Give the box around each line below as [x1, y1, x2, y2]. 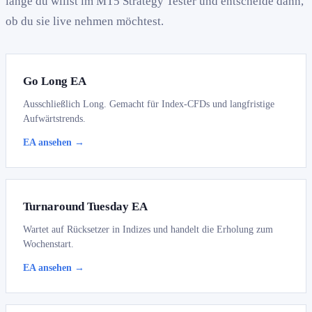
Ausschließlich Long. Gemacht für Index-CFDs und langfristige [23, 98, 274, 110]
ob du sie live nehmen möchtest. [6, 15, 164, 29]
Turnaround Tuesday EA [23, 200, 148, 214]
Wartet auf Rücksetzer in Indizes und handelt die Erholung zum [23, 224, 273, 235]
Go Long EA [23, 75, 86, 88]
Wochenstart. [23, 238, 74, 250]
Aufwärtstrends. [23, 113, 86, 125]
